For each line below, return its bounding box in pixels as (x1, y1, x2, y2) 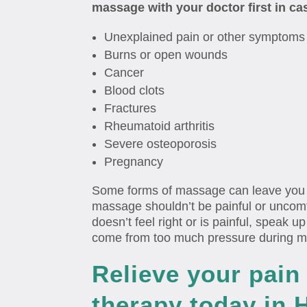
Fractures (104, 101, 157, 116)
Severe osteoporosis (104, 137, 217, 151)
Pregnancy (104, 155, 164, 169)
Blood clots (104, 84, 165, 98)
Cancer (104, 66, 145, 80)
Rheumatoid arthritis (104, 119, 215, 134)
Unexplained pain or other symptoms (104, 30, 306, 45)
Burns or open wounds (104, 48, 228, 62)
